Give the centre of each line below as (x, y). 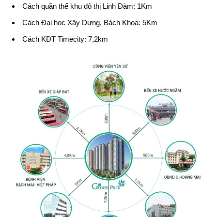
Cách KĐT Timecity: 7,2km (65, 39)
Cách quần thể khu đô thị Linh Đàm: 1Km (87, 6)
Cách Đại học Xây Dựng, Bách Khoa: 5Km (90, 22)
